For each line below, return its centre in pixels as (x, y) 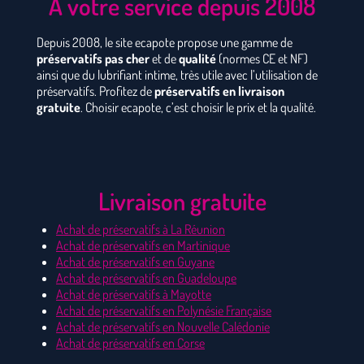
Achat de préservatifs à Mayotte (134, 295)
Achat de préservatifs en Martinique (143, 246)
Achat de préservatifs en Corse (130, 343)
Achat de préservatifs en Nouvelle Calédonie (163, 327)
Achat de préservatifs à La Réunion (141, 230)
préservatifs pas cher (93, 59)
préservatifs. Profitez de (95, 91)
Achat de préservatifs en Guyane (135, 262)
